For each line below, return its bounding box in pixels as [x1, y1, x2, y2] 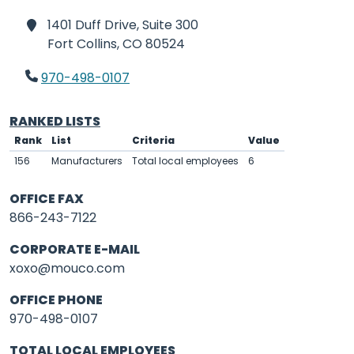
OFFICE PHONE [9, 291, 103, 309]
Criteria [132, 134, 175, 147]
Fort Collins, [47, 35, 119, 53]
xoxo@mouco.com [9, 259, 125, 277]
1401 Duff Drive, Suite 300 [47, 16, 198, 34]
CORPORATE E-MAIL [9, 240, 140, 258]
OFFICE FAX [9, 190, 84, 208]
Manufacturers [51, 154, 122, 168]
